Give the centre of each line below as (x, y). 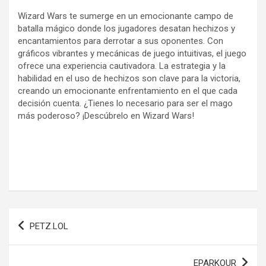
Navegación (48, 217)
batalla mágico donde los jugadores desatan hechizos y (126, 28)
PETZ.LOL (49, 226)
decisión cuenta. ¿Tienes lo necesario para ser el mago (125, 103)
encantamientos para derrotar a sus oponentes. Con (121, 41)
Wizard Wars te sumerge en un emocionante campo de (126, 16)
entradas (39, 255)
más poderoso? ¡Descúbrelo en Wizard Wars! (106, 115)
